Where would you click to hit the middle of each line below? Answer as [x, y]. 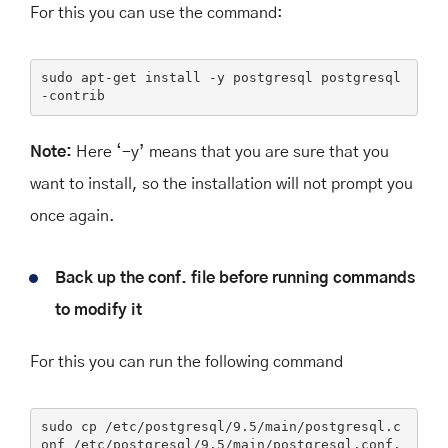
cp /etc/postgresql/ [152, 427]
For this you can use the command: [156, 12]
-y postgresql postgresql [300, 78]
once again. [72, 215]
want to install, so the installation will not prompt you [221, 183]
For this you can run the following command [186, 361]
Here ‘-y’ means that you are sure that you [230, 151]
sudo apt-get [92, 78]
